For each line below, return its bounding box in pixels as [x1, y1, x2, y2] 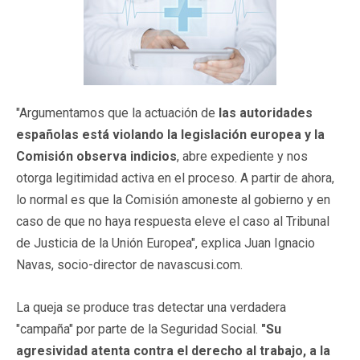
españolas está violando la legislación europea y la [16, 126, 325, 142]
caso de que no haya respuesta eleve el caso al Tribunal [16, 213, 329, 229]
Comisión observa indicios [16, 148, 177, 164]
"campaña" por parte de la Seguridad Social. [16, 321, 261, 337]
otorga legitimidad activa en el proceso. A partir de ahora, [16, 170, 334, 186]
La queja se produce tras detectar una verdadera [16, 299, 286, 315]
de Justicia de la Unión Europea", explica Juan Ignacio [16, 235, 315, 251]
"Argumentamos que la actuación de [16, 104, 219, 121]
